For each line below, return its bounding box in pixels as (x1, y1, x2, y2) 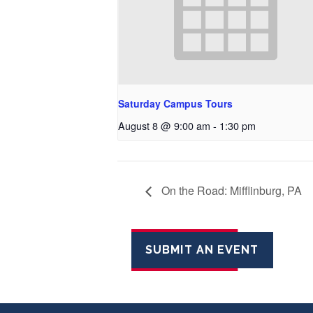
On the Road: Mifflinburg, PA (159, 182, 302, 199)
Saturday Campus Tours (118, 96, 233, 111)
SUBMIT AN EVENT (145, 242, 259, 256)
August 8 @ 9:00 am (118, 118, 210, 133)
